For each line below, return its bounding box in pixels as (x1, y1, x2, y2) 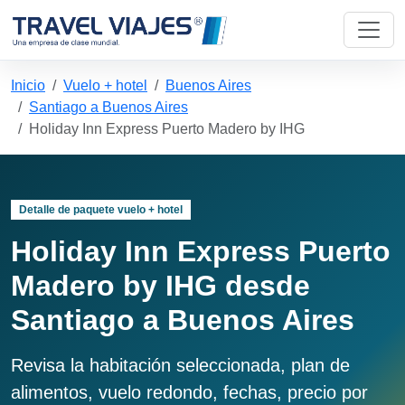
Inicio (11, 78, 45, 93)
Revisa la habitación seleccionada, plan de (11, 355, 350, 376)
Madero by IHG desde (11, 269, 310, 303)
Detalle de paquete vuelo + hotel (18, 203, 183, 216)
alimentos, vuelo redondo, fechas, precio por (11, 382, 368, 403)
